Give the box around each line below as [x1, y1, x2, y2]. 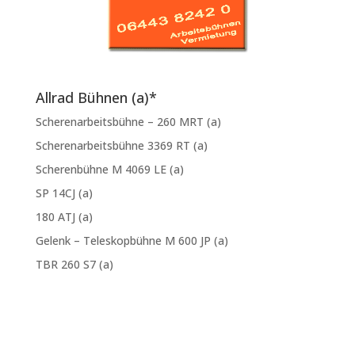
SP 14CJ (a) [35, 185, 93, 201]
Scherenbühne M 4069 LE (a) [35, 162, 184, 177]
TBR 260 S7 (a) [35, 257, 113, 273]
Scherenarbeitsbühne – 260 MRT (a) [35, 114, 221, 130]
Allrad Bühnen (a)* [35, 88, 157, 108]
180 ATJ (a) [35, 209, 93, 225]
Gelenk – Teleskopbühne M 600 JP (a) [35, 233, 228, 249]
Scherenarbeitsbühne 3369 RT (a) [35, 138, 208, 154]
